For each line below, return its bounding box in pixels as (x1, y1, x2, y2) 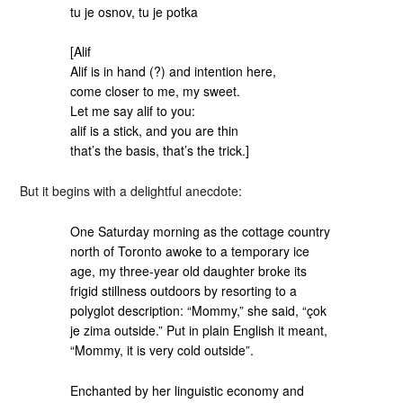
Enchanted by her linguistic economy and (70, 381, 305, 399)
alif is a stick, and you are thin (70, 121, 239, 140)
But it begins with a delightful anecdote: (20, 182, 243, 200)
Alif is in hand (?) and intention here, (70, 62, 277, 81)
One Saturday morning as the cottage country (70, 221, 331, 240)
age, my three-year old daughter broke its (70, 261, 308, 280)
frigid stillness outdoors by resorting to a (70, 281, 298, 300)
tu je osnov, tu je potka (70, 2, 199, 21)
